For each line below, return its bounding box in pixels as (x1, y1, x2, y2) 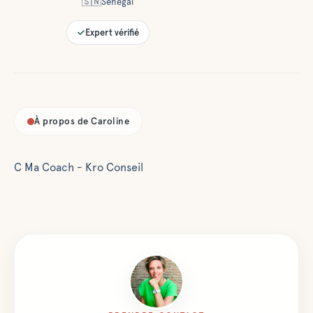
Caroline (91, 116, 130, 126)
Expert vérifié (85, 27, 139, 38)
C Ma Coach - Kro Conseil (14, 161, 143, 174)
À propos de (34, 116, 92, 126)
